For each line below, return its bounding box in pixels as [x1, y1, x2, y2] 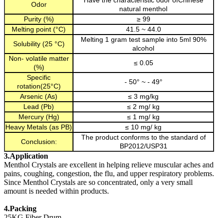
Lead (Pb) [23, 103, 54, 111]
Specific [27, 73, 51, 82]
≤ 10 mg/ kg [125, 123, 162, 131]
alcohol [132, 44, 154, 53]
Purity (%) [23, 15, 54, 23]
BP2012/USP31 [119, 142, 167, 150]
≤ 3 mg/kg [128, 92, 159, 101]
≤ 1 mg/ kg [127, 113, 160, 121]
